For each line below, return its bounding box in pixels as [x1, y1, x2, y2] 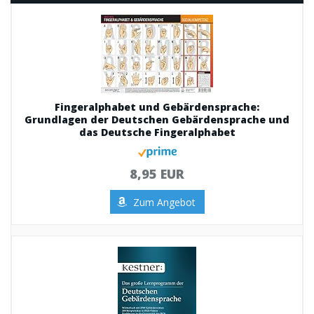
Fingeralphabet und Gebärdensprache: [55, 100, 259, 114]
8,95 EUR [130, 165, 184, 182]
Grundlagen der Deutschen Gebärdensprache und [25, 113, 289, 126]
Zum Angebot [132, 196, 196, 209]
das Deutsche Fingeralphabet [78, 125, 235, 139]
